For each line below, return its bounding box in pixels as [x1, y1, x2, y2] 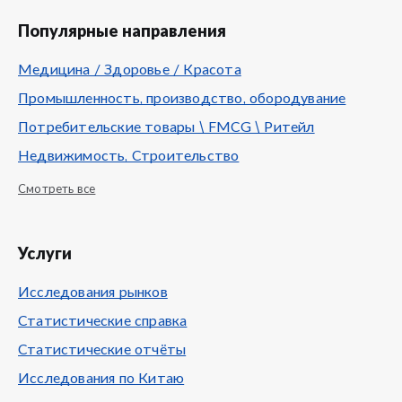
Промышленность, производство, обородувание [18, 92, 346, 106]
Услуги [18, 247, 72, 263]
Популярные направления [18, 24, 226, 40]
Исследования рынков [18, 285, 168, 300]
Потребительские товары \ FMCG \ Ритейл [18, 120, 315, 135]
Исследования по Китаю [18, 371, 185, 386]
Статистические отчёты [18, 343, 187, 357]
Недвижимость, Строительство [18, 149, 240, 163]
